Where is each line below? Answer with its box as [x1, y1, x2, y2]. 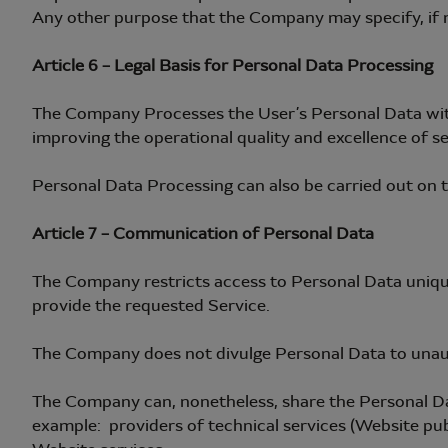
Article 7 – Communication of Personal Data [32, 223, 374, 244]
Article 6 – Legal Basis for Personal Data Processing [32, 55, 433, 76]
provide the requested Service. [32, 295, 270, 316]
